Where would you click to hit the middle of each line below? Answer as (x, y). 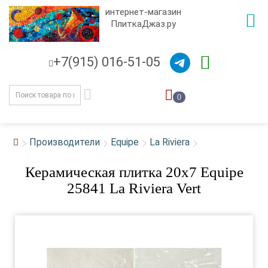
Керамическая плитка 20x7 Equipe (134, 172)
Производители (65, 142)
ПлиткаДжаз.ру (144, 24)
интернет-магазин (144, 12)
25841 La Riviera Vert (134, 188)
